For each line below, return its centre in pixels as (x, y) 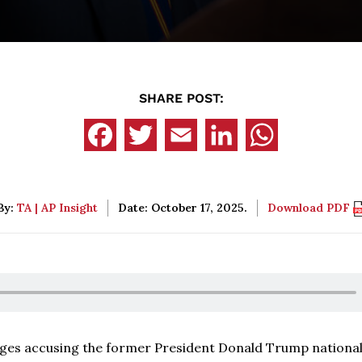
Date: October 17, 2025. (182, 208)
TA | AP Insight (57, 208)
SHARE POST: (181, 98)
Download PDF (310, 208)
